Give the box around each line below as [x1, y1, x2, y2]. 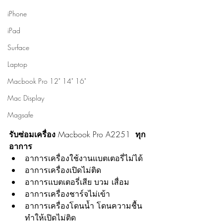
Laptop [7, 59, 27, 69]
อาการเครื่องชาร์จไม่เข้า [25, 188, 110, 199]
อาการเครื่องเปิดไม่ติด [25, 164, 101, 175]
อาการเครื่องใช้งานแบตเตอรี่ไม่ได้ [25, 152, 143, 164]
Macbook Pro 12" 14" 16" [7, 76, 86, 86]
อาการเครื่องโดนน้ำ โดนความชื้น [25, 200, 145, 211]
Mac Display [7, 93, 44, 103]
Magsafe [7, 110, 33, 119]
